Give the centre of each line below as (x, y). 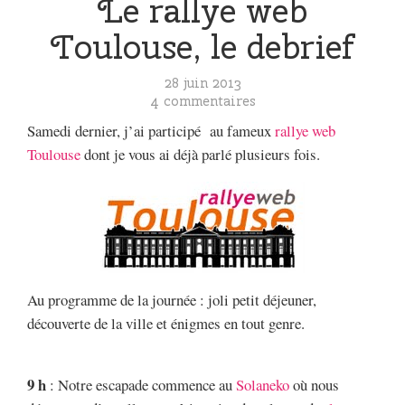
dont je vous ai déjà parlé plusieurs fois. (200, 154)
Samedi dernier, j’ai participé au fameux (151, 131)
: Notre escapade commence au (141, 385)
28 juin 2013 (202, 83)
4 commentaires (202, 101)
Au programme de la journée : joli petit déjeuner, (172, 299)
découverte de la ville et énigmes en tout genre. (166, 323)
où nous (314, 385)
